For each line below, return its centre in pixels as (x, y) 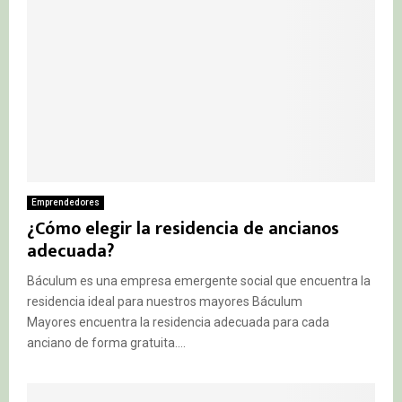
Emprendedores (66, 203)
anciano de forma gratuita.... (106, 343)
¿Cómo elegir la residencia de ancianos (183, 229)
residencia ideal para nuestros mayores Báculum (165, 302)
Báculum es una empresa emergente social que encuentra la (199, 281)
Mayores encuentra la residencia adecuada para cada (178, 323)
